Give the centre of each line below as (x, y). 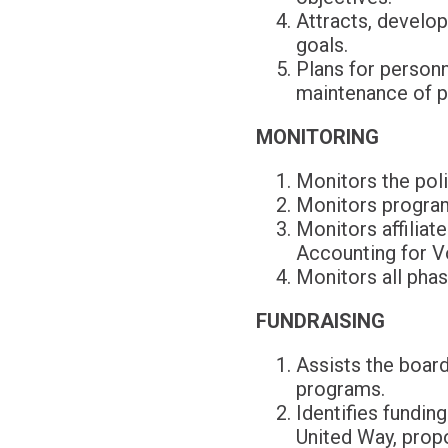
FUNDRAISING (320, 321)
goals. (321, 45)
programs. (340, 389)
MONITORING (317, 137)
